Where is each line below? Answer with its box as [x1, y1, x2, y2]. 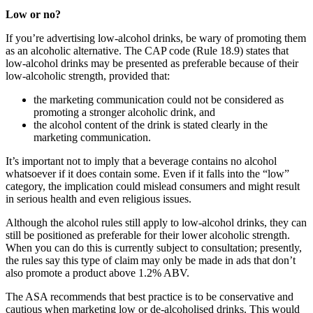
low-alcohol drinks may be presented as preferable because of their [6, 57, 298, 70]
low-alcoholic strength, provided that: [6, 70, 170, 82]
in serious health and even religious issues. [6, 193, 191, 205]
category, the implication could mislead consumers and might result [6, 180, 300, 193]
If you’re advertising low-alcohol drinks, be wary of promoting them [6, 32, 306, 45]
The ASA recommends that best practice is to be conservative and [6, 291, 293, 303]
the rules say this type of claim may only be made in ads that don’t [6, 254, 296, 267]
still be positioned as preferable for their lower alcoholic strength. [6, 229, 290, 242]
